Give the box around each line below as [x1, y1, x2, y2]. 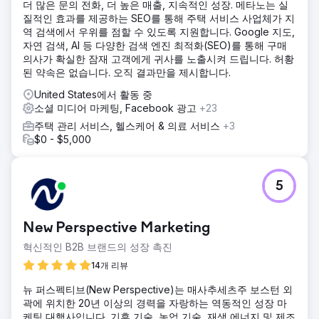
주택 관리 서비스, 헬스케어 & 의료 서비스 [34, 119, 223, 132]
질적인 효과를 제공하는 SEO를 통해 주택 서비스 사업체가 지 [23, 11, 295, 24]
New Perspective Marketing [23, 220, 211, 236]
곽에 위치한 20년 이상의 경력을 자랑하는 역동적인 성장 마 [23, 296, 287, 309]
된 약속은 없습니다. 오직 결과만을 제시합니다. [23, 66, 231, 78]
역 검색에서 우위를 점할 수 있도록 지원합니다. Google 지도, [23, 25, 295, 38]
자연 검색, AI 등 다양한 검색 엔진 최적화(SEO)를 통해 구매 [23, 38, 287, 51]
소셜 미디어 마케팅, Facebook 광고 [34, 101, 199, 114]
